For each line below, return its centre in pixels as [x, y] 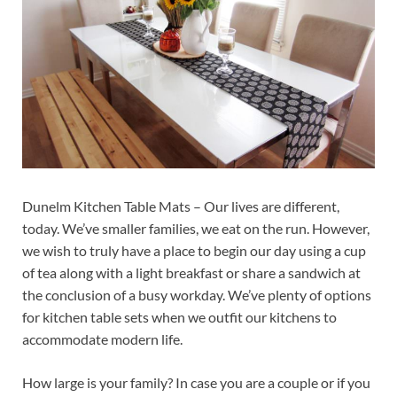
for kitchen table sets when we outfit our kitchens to [179, 316]
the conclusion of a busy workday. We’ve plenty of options [197, 294]
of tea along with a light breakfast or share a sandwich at [191, 272]
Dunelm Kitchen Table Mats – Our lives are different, [181, 206]
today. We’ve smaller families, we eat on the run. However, [196, 228]
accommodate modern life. [102, 339]
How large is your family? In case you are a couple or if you [196, 382]
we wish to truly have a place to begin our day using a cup [194, 250]
